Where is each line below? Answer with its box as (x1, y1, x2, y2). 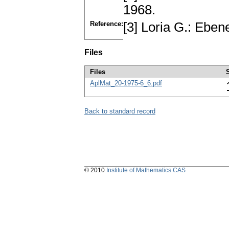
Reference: (90, 20, 123, 28)
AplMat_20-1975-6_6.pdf (90, 79, 162, 87)
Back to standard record (84, 107, 155, 116)
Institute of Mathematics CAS (106, 167, 186, 174)
